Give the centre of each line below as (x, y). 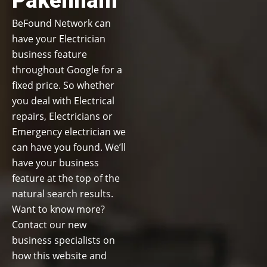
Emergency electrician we (69, 132)
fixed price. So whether (63, 85)
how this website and (59, 256)
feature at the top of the (66, 178)
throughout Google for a (67, 70)
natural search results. (63, 194)
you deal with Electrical (63, 101)
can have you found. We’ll (69, 147)
